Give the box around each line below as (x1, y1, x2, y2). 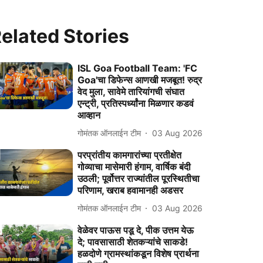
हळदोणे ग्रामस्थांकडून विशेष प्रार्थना (77, 248, 200, 259)
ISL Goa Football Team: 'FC (77, 62, 198, 74)
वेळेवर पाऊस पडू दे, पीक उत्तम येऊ (77, 224, 194, 236)
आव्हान (77, 109, 101, 121)
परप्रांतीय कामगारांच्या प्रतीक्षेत (77, 149, 182, 161)
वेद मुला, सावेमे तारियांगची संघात (77, 86, 185, 97)
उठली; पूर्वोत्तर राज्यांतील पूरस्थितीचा (77, 173, 200, 184)
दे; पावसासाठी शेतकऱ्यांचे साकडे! (77, 236, 188, 248)
